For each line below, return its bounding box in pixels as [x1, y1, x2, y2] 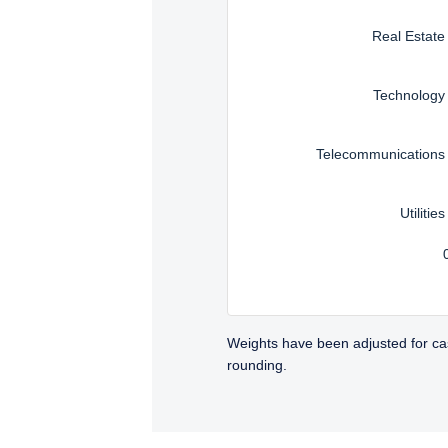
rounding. [227, 356, 287, 373]
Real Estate [372, 27, 446, 44]
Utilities [400, 204, 446, 221]
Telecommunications [316, 145, 446, 162]
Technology [373, 86, 446, 103]
